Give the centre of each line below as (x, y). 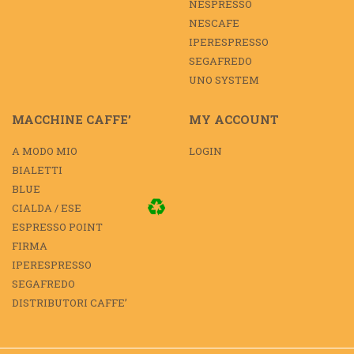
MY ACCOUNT (234, 120)
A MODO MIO (45, 151)
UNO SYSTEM (224, 80)
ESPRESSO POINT (57, 227)
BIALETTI (37, 170)
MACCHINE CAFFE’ (72, 120)
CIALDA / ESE (47, 208)
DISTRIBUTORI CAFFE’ (70, 303)
